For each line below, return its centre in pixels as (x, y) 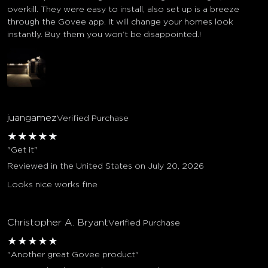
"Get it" (22, 150)
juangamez (32, 118)
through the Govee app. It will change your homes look (120, 22)
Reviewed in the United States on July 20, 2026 (106, 166)
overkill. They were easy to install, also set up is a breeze (123, 9)
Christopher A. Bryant (58, 222)
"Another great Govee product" (73, 255)
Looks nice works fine (52, 185)
